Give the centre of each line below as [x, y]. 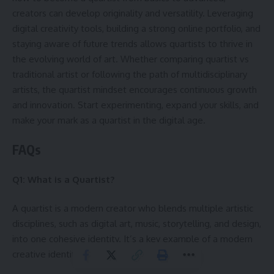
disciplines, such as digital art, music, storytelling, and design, [137, 224]
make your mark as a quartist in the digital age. [109, 120]
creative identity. [47, 254]
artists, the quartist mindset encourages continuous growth [135, 89]
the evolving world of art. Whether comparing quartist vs [131, 59]
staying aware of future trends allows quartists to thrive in [132, 43]
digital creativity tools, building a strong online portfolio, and [136, 28]
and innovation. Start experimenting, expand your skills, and [135, 105]
